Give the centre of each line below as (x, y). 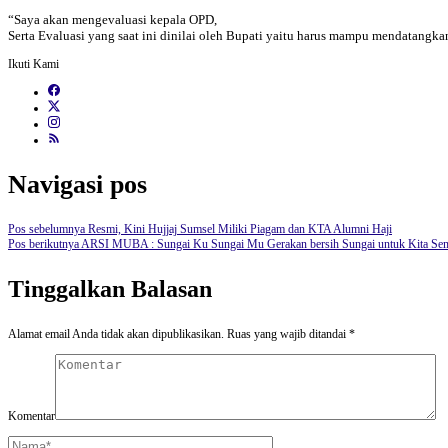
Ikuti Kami (33, 64)
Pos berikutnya (43, 243)
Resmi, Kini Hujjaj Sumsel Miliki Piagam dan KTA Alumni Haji (238, 228)
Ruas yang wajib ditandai (288, 333)
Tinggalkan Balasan (110, 288)
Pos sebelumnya (46, 228)
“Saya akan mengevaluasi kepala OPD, (112, 20)
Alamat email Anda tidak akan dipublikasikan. (116, 333)
